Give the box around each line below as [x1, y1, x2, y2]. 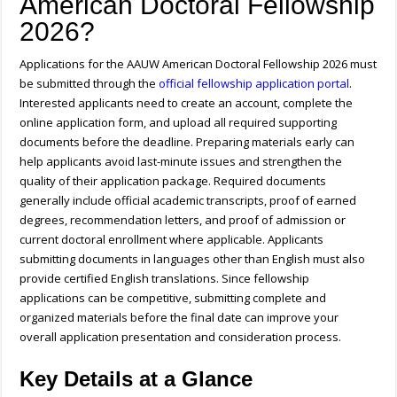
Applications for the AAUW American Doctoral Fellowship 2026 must [19, 56, 378, 73]
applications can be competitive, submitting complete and [19, 290, 327, 307]
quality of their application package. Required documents [19, 173, 327, 190]
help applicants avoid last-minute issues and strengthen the [19, 153, 343, 170]
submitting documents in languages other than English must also [19, 251, 366, 268]
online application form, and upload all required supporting [19, 114, 338, 131]
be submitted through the [19, 75, 160, 92]
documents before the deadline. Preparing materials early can [19, 134, 355, 151]
